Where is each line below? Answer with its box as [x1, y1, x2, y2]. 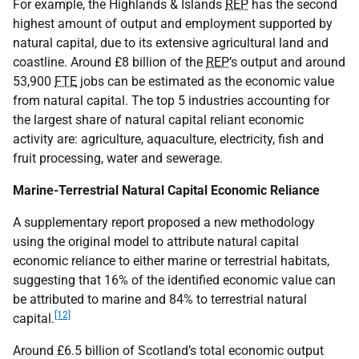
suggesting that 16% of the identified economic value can [13, 272, 336, 288]
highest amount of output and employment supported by [13, 16, 333, 31]
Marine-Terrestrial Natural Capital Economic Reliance [13, 183, 320, 198]
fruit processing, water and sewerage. [13, 151, 223, 166]
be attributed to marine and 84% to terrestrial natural [13, 292, 307, 307]
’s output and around [229, 54, 345, 70]
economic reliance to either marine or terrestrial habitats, [13, 253, 329, 268]
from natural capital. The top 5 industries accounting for [13, 93, 329, 108]
